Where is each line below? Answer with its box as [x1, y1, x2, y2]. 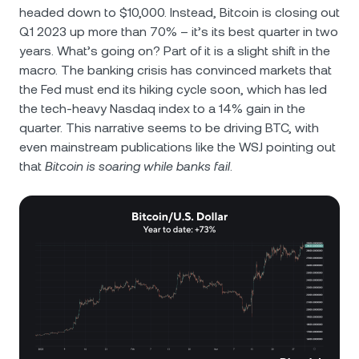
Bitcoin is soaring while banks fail [45, 159, 230, 174]
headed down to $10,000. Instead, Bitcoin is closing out [19, 5, 340, 20]
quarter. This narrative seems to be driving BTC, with [19, 120, 319, 135]
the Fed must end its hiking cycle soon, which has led [19, 82, 327, 97]
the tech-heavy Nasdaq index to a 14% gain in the [19, 101, 305, 116]
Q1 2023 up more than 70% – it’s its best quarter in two [19, 24, 338, 39]
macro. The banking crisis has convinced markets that [19, 63, 332, 78]
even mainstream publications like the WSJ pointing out [19, 139, 336, 155]
